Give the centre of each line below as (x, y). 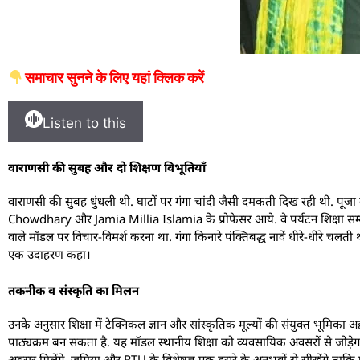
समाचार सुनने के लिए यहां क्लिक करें (114, 78)
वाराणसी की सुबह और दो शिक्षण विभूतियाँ (107, 168)
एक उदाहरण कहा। (49, 254)
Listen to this (84, 123)
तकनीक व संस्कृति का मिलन (74, 290)
